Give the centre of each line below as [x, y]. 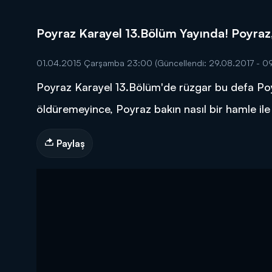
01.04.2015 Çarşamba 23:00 [96, 63]
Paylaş [70, 143]
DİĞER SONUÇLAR [211, 96]
